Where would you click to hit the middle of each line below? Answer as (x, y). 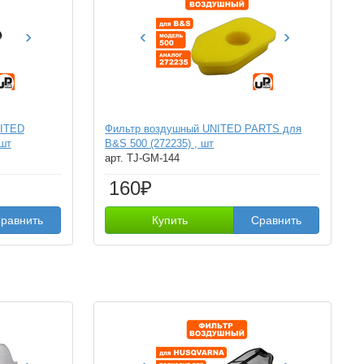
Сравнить (277, 220)
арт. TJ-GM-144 (143, 158)
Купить (169, 220)
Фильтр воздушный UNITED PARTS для (204, 129)
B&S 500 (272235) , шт (160, 143)
